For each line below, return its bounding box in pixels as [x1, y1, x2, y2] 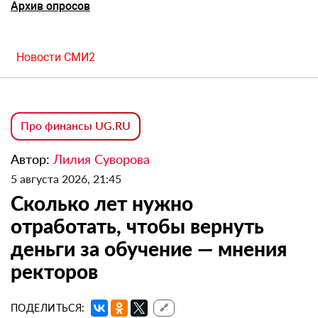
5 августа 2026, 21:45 [11, 172, 121, 186]
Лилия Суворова [53, 151, 150, 168]
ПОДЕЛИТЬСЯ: [11, 302, 85, 314]
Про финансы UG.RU [21, 119, 131, 133]
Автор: [11, 151, 53, 168]
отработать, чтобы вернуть [11, 214, 264, 238]
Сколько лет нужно [11, 191, 193, 216]
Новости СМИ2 [16, 50, 95, 65]
